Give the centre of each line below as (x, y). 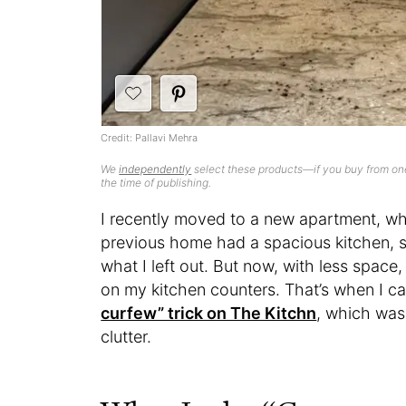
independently (155, 169)
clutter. (129, 337)
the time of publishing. (156, 183)
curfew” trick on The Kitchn (209, 314)
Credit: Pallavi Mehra (150, 138)
